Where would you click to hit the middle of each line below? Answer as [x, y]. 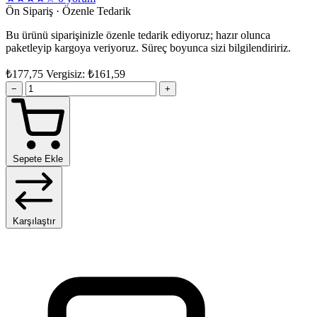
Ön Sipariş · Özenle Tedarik [68, 11]
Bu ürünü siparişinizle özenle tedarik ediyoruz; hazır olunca [138, 35]
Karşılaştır [34, 221]
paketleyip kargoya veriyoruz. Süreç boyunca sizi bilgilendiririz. [148, 48]
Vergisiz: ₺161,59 [86, 74]
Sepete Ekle [38, 159]
